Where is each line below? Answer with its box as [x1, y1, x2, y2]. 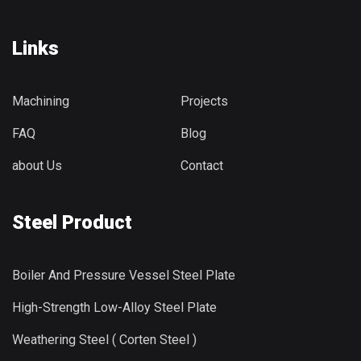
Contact [180, 157, 223, 173]
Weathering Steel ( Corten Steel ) [12, 331, 197, 347]
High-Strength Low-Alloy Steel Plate [12, 299, 217, 315]
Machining [12, 93, 69, 109]
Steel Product [12, 210, 132, 234]
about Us [12, 157, 62, 173]
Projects [180, 93, 228, 109]
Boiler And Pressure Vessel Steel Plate [12, 267, 235, 283]
